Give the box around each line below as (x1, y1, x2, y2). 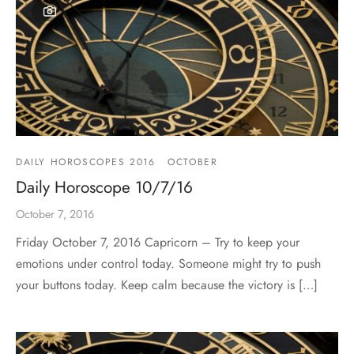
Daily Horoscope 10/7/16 (16, 175, 193, 200)
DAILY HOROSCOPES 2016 (16, 155, 156, 170)
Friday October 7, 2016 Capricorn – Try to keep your (16, 233, 299, 252)
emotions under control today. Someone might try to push (16, 254, 321, 273)
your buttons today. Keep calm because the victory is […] (16, 276, 318, 295)
